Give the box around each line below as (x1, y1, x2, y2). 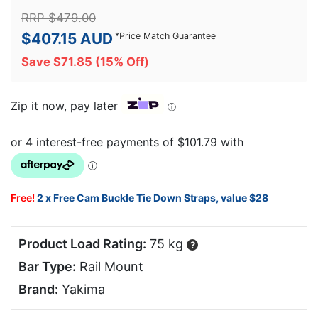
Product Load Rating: (18, 236, 146, 252)
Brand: (18, 282, 58, 297)
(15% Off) (92, 54, 149, 69)
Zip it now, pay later (11, 98, 118, 113)
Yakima (58, 282, 105, 297)
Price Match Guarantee (119, 31, 216, 42)
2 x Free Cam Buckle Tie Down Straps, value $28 (37, 192, 268, 204)
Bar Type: (18, 259, 76, 275)
